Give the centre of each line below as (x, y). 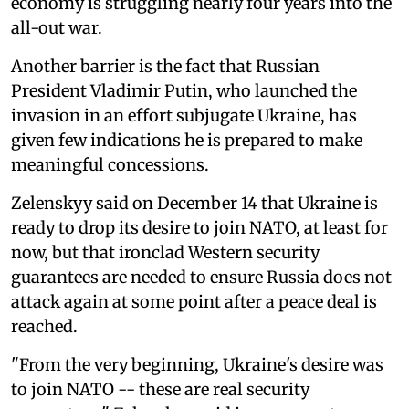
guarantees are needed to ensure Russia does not (201, 277)
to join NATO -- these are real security (160, 389)
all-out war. (57, 27)
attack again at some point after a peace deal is (194, 301)
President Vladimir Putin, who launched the (184, 90)
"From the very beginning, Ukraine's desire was (197, 364)
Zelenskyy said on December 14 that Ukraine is (194, 203)
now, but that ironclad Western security (165, 252)
